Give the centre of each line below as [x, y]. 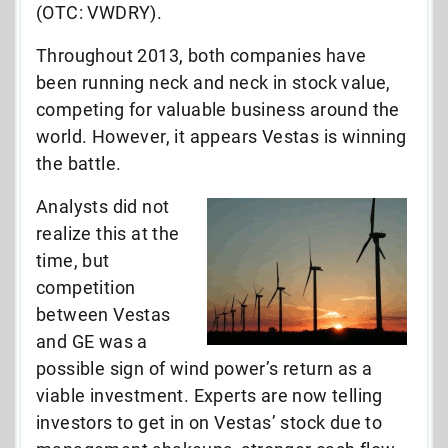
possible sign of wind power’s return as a [204, 368]
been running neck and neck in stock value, [213, 82]
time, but [73, 260]
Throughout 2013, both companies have [201, 55]
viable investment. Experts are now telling [209, 395]
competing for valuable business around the [218, 109]
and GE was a [92, 341]
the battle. [79, 163]
